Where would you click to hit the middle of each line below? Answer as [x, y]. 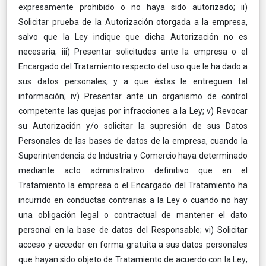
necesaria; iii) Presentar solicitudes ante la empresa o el [133, 51]
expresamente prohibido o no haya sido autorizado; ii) [133, 7]
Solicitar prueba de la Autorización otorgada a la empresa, [133, 22]
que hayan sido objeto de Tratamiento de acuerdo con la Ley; [133, 259]
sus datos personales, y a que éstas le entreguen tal [133, 81]
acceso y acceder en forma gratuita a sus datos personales [133, 244]
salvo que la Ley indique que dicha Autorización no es [133, 37]
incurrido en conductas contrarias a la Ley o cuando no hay [133, 200]
